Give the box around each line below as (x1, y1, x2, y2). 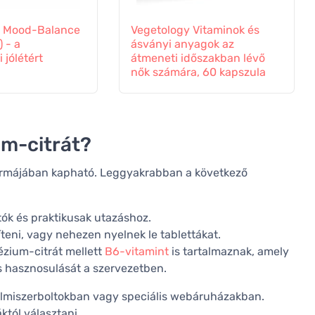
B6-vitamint (105, 245, 169, 259)
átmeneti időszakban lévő (130, 51, 265, 65)
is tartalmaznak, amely (169, 245, 289, 259)
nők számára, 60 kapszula (130, 65, 266, 79)
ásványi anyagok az (130, 37, 234, 51)
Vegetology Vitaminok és (130, 23, 259, 37)
